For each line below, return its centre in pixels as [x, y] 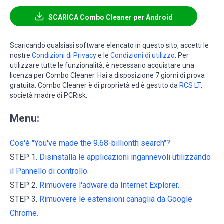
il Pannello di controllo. [49, 171]
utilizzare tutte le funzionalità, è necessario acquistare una [102, 65]
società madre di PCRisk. [49, 95]
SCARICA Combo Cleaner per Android [111, 17]
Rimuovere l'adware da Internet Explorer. [109, 185]
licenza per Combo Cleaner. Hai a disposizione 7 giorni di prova [107, 75]
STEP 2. [25, 185]
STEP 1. [25, 157]
